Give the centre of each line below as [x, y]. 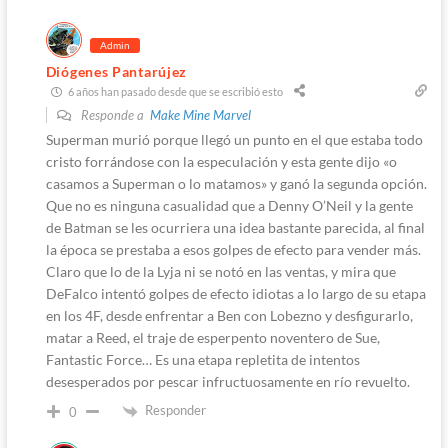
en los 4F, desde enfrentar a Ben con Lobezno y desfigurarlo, [229, 316]
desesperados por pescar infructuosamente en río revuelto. [227, 382]
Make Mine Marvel [200, 115]
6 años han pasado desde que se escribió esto [174, 91]
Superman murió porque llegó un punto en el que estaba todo [234, 140]
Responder [175, 410]
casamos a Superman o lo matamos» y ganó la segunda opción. [236, 184]
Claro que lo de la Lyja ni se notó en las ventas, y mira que [220, 272]
